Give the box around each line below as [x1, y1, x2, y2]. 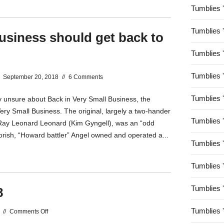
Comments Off [9, 208, 48, 215]
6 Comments [68, 73, 103, 80]
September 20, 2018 [3, 73, 58, 80]
